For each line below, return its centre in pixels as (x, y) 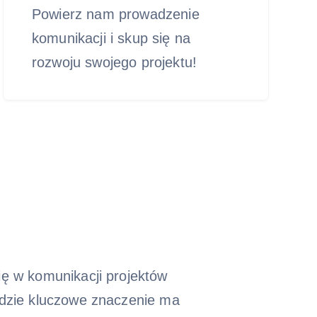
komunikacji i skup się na (111, 38)
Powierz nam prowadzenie (116, 14)
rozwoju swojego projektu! (115, 62)
